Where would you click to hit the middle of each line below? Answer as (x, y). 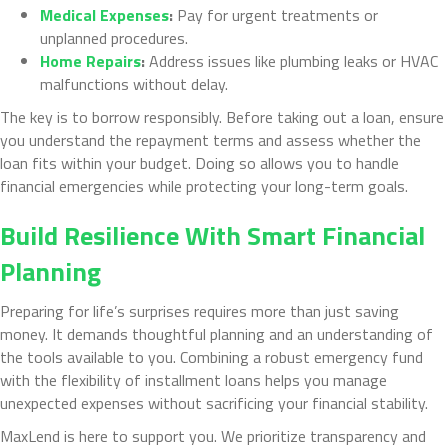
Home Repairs (90, 60)
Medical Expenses (104, 14)
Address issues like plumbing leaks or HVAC (293, 60)
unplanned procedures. (114, 37)
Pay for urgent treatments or (277, 14)
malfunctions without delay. (134, 83)
